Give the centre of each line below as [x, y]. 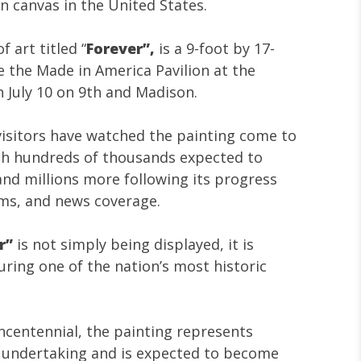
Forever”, [122, 48]
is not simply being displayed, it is [133, 244]
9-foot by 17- [228, 48]
